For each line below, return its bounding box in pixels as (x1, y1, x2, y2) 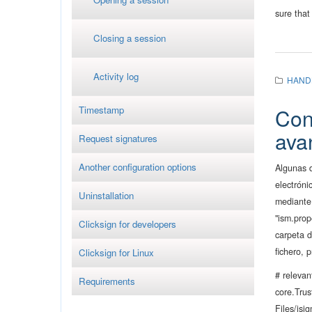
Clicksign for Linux (79, 246, 154, 259)
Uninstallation (79, 189, 134, 202)
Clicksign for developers (79, 217, 176, 231)
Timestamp (79, 103, 124, 116)
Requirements (79, 274, 135, 288)
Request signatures (79, 132, 157, 145)
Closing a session (93, 31, 166, 45)
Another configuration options (79, 160, 196, 173)
